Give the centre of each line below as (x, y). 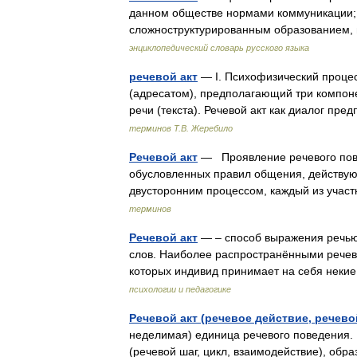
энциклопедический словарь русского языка (219, 48)
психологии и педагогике (180, 289)
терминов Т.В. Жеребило (181, 128)
